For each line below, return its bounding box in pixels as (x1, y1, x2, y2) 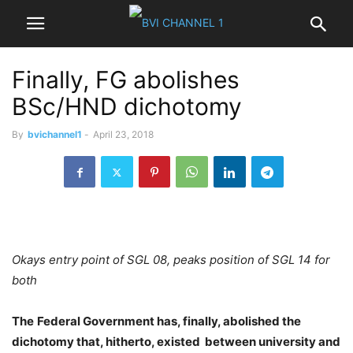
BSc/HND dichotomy (12, 92, 242, 121)
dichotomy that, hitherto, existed (12, 334, 200, 349)
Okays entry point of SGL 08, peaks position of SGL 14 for (12, 252, 330, 267)
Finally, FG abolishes (12, 65, 240, 94)
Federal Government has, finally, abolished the (37, 314, 301, 329)
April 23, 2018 (93, 128, 154, 140)
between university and (205, 334, 340, 349)
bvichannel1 (28, 128, 82, 140)
